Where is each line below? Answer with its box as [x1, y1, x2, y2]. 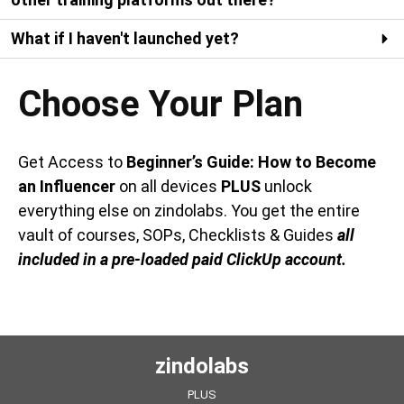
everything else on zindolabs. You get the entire [18, 201, 360, 221]
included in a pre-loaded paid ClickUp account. [18, 250, 346, 270]
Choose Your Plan [18, 83, 303, 126]
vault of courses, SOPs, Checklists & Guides [18, 225, 337, 245]
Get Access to [18, 152, 126, 172]
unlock [261, 177, 312, 197]
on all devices [119, 177, 221, 197]
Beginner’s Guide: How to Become [126, 152, 376, 172]
